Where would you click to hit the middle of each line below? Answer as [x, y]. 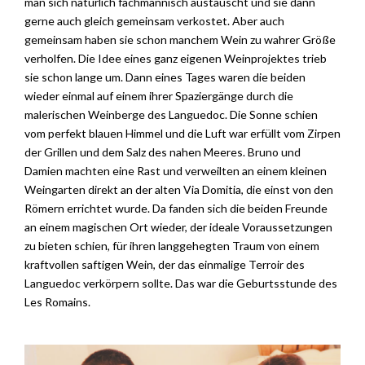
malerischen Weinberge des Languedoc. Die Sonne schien [171, 114]
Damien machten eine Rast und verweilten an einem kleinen [176, 170]
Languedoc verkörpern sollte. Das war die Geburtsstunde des [181, 283]
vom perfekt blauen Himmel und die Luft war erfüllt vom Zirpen [182, 133]
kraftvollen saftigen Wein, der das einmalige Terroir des [165, 264]
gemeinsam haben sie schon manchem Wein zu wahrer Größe [180, 39]
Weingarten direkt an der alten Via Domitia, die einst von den [179, 189]
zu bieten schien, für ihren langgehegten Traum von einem [172, 245]
